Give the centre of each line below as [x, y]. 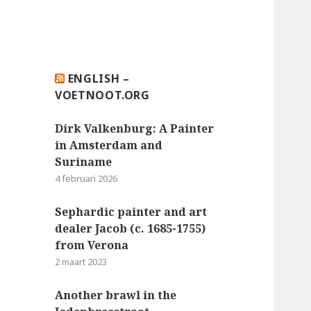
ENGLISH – [99, 78]
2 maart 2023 [81, 261]
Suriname [84, 161]
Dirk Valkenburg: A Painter [135, 128]
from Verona [92, 245]
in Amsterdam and [109, 145]
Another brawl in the [116, 295]
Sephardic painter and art [131, 211]
